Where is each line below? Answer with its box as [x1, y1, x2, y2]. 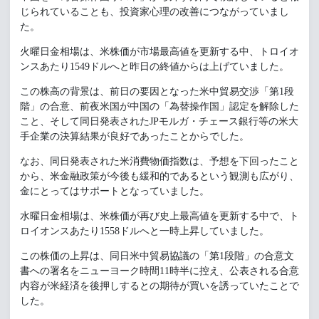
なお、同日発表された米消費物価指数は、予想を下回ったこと [20, 156, 299, 167]
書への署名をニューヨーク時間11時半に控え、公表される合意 [20, 266, 299, 276]
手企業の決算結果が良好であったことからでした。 [20, 131, 249, 142]
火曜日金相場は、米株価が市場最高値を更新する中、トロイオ [20, 46, 299, 57]
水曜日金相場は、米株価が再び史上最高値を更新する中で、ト [20, 211, 299, 221]
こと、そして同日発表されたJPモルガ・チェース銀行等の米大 [20, 116, 298, 127]
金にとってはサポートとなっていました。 [20, 186, 209, 197]
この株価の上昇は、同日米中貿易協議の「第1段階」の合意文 [20, 251, 294, 261]
